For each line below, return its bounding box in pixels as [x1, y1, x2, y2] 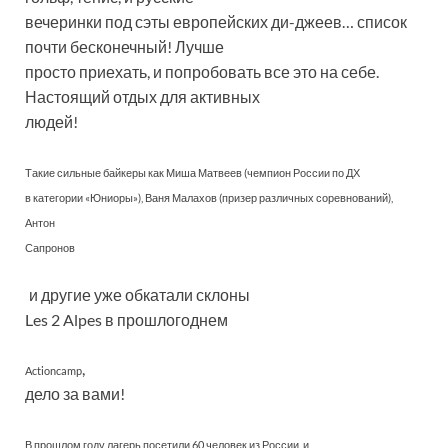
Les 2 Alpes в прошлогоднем [25, 310, 228, 329]
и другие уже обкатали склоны [29, 285, 250, 304]
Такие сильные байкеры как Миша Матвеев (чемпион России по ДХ [25, 166, 360, 179]
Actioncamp [25, 364, 82, 377]
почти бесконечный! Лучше [25, 37, 224, 56]
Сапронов [25, 241, 75, 254]
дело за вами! [25, 384, 125, 403]
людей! [25, 112, 78, 131]
